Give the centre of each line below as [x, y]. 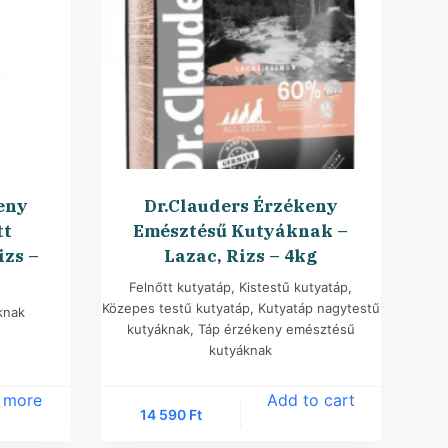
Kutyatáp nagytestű [318, 308]
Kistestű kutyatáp [294, 287]
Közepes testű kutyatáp [175, 308]
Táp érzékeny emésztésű [276, 329]
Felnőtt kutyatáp [180, 287]
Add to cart [310, 400]
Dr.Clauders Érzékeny [240, 206]
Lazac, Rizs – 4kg [241, 256]
